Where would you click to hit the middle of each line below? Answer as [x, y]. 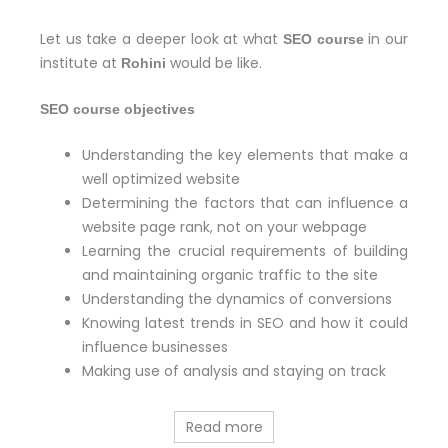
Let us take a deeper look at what [161, 38]
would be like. [214, 62]
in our [386, 38]
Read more [224, 426]
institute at [80, 62]
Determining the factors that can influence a [245, 203]
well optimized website [163, 179]
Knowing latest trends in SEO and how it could [245, 323]
